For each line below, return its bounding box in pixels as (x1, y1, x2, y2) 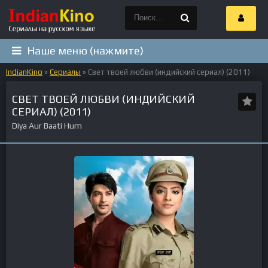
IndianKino (6, 68, 42, 77)
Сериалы (50, 68, 81, 77)
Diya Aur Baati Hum (12, 121, 86, 130)
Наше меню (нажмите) (27, 44, 144, 57)
